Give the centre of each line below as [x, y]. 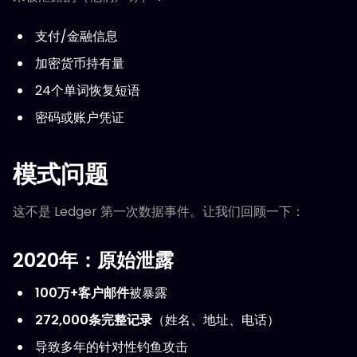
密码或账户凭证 [80, 118]
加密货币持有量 [80, 63]
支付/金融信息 [76, 36]
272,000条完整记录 [94, 320]
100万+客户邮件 [82, 293]
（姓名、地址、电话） [216, 320]
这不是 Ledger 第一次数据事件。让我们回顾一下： [159, 212]
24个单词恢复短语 [88, 90]
